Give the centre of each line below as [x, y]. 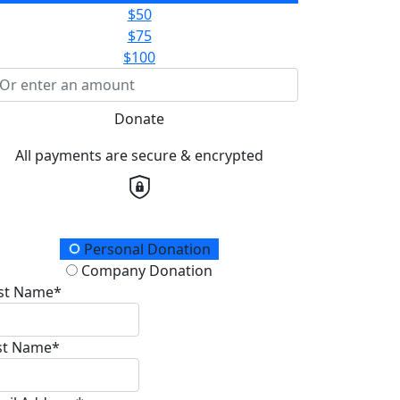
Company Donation [145, 270]
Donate [139, 118]
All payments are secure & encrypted [139, 155]
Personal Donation [145, 249]
